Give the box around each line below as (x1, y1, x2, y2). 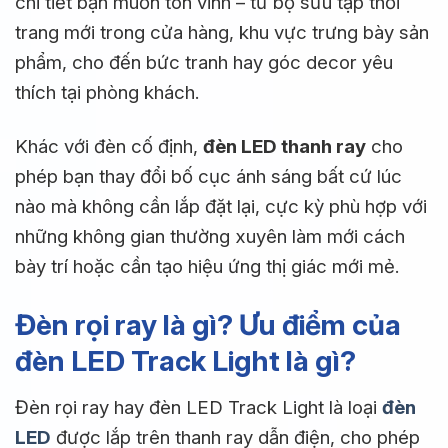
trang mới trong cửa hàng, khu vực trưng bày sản (15, 20, 429, 44)
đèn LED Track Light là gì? (15, 343, 356, 378)
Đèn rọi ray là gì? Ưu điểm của (15, 307, 401, 342)
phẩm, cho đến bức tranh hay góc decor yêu (15, 50, 393, 74)
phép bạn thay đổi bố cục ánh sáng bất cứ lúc (15, 165, 402, 189)
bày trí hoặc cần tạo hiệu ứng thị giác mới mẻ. (15, 255, 399, 279)
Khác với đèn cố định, (15, 135, 203, 159)
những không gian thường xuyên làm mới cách (15, 225, 405, 249)
